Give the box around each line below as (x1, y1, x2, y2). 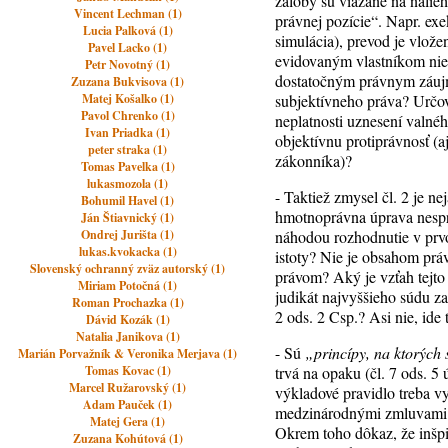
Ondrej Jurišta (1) (81, 226, 175, 243)
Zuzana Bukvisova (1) (71, 73, 185, 90)
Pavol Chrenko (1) (80, 107, 175, 124)
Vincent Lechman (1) (73, 5, 182, 22)
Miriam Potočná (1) (78, 277, 178, 294)
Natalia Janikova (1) (75, 328, 180, 345)
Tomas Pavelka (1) (80, 158, 175, 175)
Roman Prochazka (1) (71, 294, 184, 311)
